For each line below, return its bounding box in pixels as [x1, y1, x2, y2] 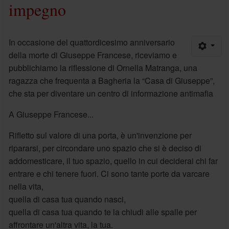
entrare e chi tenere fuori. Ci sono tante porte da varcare [8, 167, 210, 179]
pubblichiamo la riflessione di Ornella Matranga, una [8, 61, 197, 74]
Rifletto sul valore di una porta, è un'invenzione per [8, 129, 192, 141]
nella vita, [8, 180, 43, 192]
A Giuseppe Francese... [8, 108, 94, 120]
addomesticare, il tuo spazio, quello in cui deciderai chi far [8, 154, 218, 167]
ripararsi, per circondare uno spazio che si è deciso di [8, 142, 201, 154]
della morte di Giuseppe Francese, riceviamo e [8, 49, 177, 61]
